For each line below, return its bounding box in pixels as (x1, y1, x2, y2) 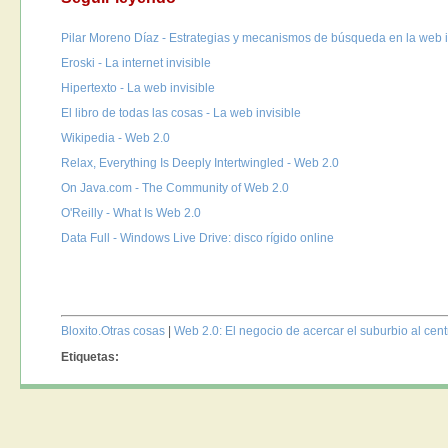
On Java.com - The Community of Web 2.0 (61, 180, 290, 195)
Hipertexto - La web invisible (61, 80, 216, 95)
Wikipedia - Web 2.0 (61, 130, 171, 145)
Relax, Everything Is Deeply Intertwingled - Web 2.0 (61, 155, 340, 170)
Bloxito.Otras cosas (61, 323, 166, 338)
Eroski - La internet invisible (61, 55, 212, 70)
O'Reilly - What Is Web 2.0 (61, 205, 202, 220)
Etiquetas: (61, 349, 120, 364)
